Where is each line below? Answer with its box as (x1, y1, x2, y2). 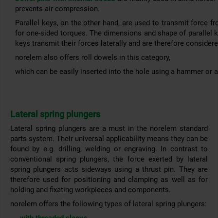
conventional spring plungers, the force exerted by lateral (10, 155, 208, 164)
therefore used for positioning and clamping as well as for (10, 175, 208, 184)
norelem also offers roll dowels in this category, (15, 53, 170, 62)
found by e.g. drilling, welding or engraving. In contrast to (10, 145, 208, 154)
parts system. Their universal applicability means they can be (10, 134, 208, 144)
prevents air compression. (15, 4, 100, 14)
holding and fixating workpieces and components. (10, 185, 171, 195)
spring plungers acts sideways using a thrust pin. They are (10, 165, 208, 174)
